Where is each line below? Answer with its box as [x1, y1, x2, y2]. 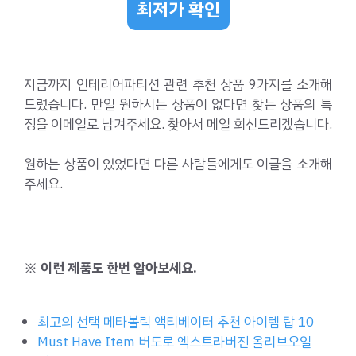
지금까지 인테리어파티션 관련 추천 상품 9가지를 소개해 [24, 74, 332, 95]
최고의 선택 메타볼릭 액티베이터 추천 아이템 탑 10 [37, 311, 314, 332]
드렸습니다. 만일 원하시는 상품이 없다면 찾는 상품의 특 [24, 94, 332, 114]
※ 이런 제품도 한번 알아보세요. [24, 258, 197, 279]
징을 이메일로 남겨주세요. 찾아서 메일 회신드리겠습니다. [24, 114, 332, 134]
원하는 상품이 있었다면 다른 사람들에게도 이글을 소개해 [24, 154, 332, 175]
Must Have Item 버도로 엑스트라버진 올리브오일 [37, 331, 311, 352]
